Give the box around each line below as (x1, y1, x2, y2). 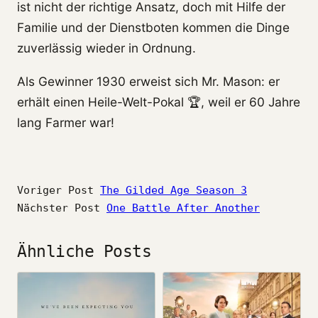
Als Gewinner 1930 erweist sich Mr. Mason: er (17, 73, 280, 89)
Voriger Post (17, 184, 94, 197)
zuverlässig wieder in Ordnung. (17, 40, 196, 56)
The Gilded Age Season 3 (100, 184, 247, 197)
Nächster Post (17, 202, 100, 215)
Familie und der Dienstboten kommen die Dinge (17, 20, 290, 35)
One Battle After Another (106, 202, 260, 215)
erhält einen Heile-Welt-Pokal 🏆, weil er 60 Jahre (17, 94, 300, 109)
